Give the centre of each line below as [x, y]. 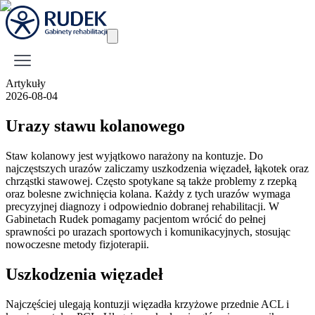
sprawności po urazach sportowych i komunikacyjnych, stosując [148, 231]
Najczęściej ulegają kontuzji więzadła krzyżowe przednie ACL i [147, 304]
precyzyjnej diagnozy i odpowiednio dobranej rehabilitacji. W [142, 206]
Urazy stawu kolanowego [95, 126]
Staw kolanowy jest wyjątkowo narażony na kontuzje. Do [134, 155]
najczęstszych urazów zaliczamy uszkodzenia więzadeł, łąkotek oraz [157, 168]
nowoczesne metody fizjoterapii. [77, 244]
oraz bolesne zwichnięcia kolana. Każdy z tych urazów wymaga [148, 193]
